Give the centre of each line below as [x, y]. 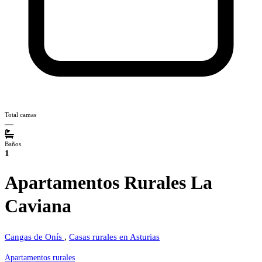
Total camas [20, 115]
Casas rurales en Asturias [114, 237]
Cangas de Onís [35, 237]
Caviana [38, 206]
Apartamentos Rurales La [108, 183]
